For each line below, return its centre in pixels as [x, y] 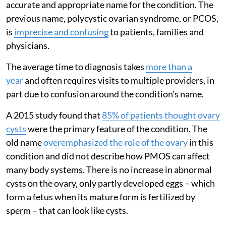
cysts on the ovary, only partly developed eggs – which [110, 183]
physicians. [28, 45]
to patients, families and [156, 32]
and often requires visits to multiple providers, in [119, 80]
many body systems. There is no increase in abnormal [109, 169]
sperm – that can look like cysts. [67, 210]
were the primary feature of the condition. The [117, 128]
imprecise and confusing [61, 32]
